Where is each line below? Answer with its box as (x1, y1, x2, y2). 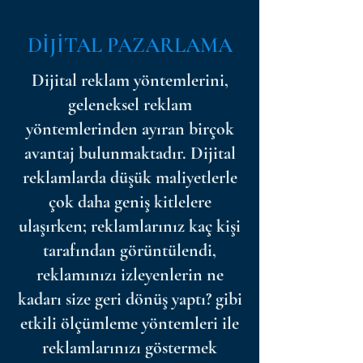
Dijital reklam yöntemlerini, (31, 70, 228, 91)
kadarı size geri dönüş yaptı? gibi (17, 288, 242, 310)
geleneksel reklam (67, 94, 192, 115)
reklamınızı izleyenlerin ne (36, 264, 224, 285)
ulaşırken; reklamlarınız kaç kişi (19, 216, 241, 237)
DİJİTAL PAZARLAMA (27, 32, 233, 58)
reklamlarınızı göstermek (42, 337, 217, 358)
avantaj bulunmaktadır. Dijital (23, 143, 236, 164)
